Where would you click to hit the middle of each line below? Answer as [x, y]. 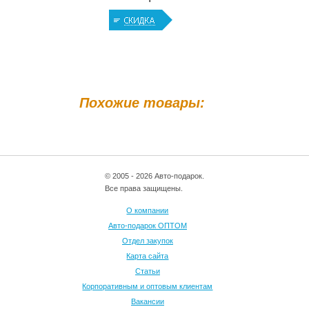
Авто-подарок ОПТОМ [147, 226]
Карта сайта [148, 256]
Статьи [147, 271]
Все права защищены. [144, 188]
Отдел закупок [147, 241]
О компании [148, 210]
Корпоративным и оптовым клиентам [148, 286]
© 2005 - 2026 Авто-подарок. [154, 176]
